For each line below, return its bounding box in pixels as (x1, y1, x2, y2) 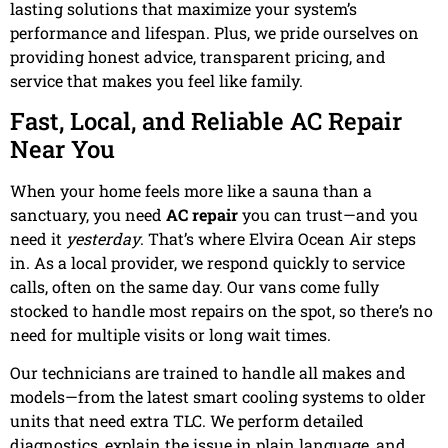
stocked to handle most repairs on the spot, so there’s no (10, 299, 433, 321)
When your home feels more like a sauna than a (10, 179, 372, 201)
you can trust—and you (238, 203, 418, 225)
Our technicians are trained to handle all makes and (10, 362, 406, 384)
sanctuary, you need (10, 203, 166, 225)
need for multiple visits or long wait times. (10, 323, 331, 345)
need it (10, 227, 66, 249)
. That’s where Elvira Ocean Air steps (140, 227, 416, 249)
